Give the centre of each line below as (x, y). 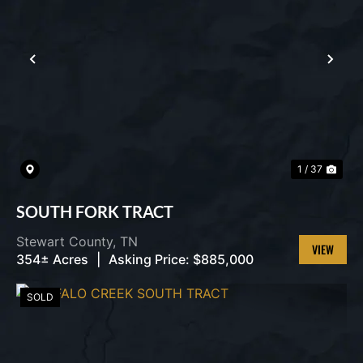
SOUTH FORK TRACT (95, 211)
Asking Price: (149, 259)
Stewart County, (68, 241)
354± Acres (52, 259)
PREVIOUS (74, 68)
